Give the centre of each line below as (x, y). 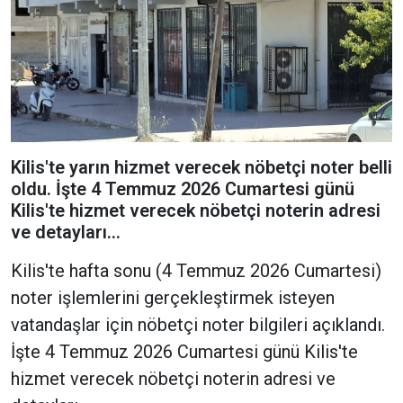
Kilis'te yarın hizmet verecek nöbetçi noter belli (201, 167)
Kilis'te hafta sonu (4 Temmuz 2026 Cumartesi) (196, 270)
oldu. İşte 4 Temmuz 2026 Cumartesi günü (183, 188)
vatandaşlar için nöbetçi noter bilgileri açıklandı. (198, 324)
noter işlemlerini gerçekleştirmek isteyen (173, 297)
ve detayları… (66, 232)
